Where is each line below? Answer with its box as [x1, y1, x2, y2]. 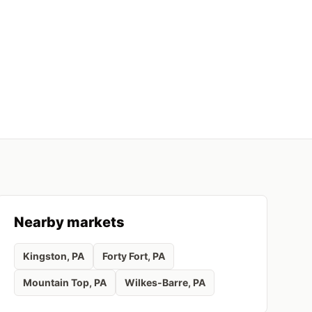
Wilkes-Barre [124, 276, 188, 288]
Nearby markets [13, 214, 125, 231]
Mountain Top [22, 276, 89, 288]
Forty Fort [102, 250, 148, 262]
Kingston [22, 250, 67, 262]
